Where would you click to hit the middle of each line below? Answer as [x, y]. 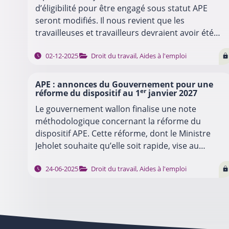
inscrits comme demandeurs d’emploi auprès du [129, 45]
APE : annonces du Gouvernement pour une [124, 84]
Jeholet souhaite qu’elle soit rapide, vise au [117, 145]
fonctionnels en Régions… [85, 170]
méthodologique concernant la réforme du [118, 121]
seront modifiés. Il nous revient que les [110, 20]
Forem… [51, 57]
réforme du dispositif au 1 [87, 93]
